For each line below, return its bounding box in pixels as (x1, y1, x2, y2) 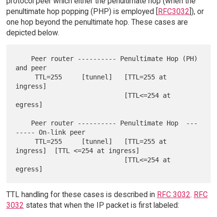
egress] (15, 100, 43, 108)
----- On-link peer (15, 128, 86, 136)
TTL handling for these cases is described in (6, 189, 157, 199)
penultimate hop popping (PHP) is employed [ (6, 6, 158, 16)
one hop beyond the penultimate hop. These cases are (6, 17, 188, 27)
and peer (15, 63, 47, 72)
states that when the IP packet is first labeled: (23, 200, 179, 210)
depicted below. (6, 28, 59, 37)
